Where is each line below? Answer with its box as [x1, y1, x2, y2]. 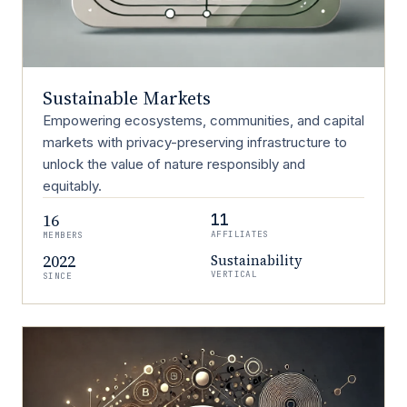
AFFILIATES [211, 228, 269, 240]
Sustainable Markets [43, 85, 212, 111]
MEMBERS [43, 229, 84, 241]
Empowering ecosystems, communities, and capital [43, 112, 364, 129]
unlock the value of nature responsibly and [43, 155, 305, 173]
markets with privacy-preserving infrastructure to [43, 134, 347, 151]
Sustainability [211, 251, 303, 270]
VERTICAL [211, 268, 258, 280]
